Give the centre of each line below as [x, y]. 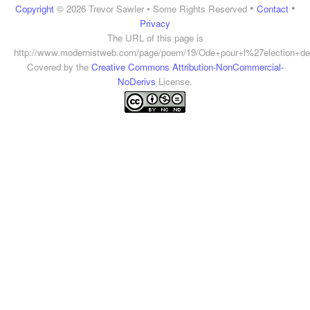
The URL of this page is [155, 38]
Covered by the [59, 67]
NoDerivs [137, 81]
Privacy [155, 23]
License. [174, 81]
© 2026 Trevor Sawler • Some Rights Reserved [150, 9]
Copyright [34, 9]
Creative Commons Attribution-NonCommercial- [187, 67]
